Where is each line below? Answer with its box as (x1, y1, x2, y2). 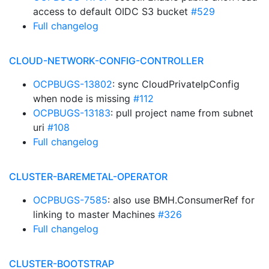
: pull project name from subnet (110, 107, 253, 119)
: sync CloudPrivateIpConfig (112, 78, 240, 90)
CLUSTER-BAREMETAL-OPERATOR (9, 171, 168, 183)
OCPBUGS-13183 (33, 107, 110, 119)
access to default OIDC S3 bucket (33, 5, 191, 17)
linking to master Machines (33, 208, 158, 220)
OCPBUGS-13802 (33, 78, 112, 90)
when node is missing (33, 92, 133, 104)
